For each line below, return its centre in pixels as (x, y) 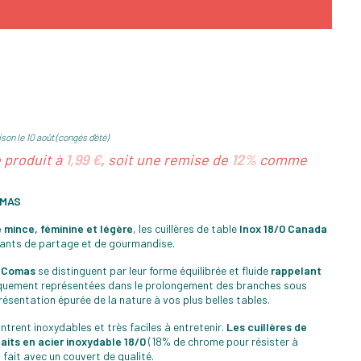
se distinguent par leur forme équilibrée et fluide (153, 270)
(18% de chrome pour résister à (222, 341)
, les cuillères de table (186, 228)
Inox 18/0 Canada (283, 228)
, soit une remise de (166, 159)
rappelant (296, 270)
